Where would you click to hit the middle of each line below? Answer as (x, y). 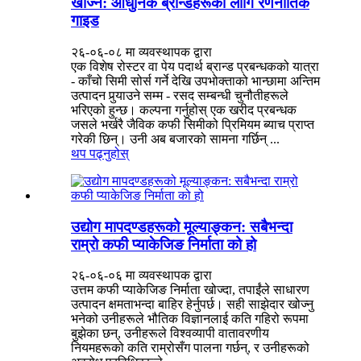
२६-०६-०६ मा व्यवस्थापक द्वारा (141, 276)
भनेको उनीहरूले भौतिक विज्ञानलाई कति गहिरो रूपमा (190, 319)
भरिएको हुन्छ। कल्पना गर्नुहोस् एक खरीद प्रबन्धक (184, 110)
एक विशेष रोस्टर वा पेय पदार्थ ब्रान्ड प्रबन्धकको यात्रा (195, 67)
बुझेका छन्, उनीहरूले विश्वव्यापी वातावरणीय (170, 334)
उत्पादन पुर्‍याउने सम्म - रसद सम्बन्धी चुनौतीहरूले (180, 96)
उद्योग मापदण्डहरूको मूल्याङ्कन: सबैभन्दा (182, 226)
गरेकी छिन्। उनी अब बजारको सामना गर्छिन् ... (175, 139)
